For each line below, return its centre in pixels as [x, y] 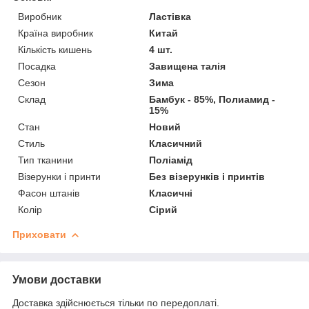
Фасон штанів [49, 193]
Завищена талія [188, 66]
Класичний [176, 143]
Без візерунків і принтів [207, 176]
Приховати [39, 234]
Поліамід [171, 160]
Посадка [37, 66]
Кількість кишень [55, 49]
